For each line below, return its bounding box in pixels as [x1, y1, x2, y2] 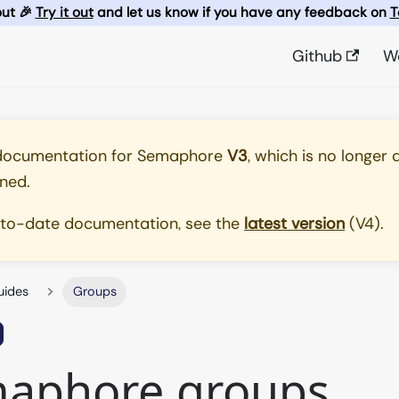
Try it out [35, 4, 94, 21]
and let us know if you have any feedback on [93, 4, 390, 21]
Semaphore [137, 144, 224, 167]
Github [291, 45, 342, 67]
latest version [244, 212, 346, 234]
